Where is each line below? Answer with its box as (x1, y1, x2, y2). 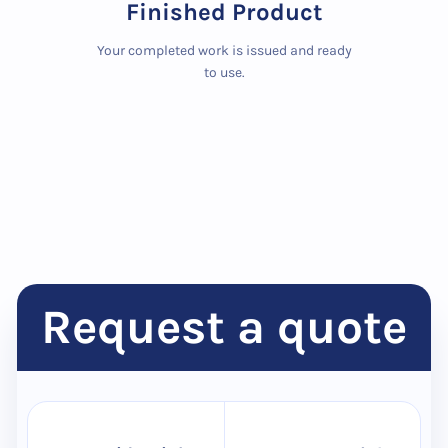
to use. (203, 64, 245, 81)
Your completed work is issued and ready (96, 42, 352, 59)
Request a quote (41, 299, 407, 355)
